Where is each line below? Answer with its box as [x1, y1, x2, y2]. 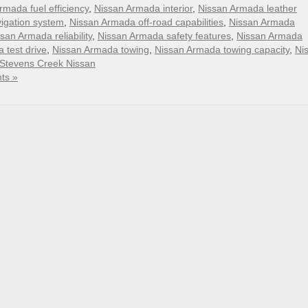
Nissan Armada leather [198, 3, 297, 14]
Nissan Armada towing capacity [155, 44, 289, 55]
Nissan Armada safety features [98, 30, 231, 41]
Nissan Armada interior [94, 3, 192, 14]
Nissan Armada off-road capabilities [69, 16, 223, 27]
